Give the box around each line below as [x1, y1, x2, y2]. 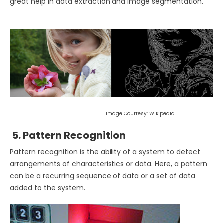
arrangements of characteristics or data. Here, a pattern [10, 158, 207, 169]
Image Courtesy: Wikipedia [10, 110, 175, 117]
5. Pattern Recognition [12, 128, 126, 142]
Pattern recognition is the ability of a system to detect [10, 146, 200, 157]
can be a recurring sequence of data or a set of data [10, 170, 195, 181]
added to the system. [10, 182, 87, 193]
